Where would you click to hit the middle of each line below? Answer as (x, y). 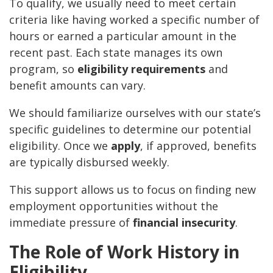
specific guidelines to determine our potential (130, 129)
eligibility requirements (141, 69)
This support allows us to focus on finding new (133, 190)
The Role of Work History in (124, 252)
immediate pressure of (71, 223)
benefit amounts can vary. (77, 86)
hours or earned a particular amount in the (123, 36)
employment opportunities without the (114, 206)
